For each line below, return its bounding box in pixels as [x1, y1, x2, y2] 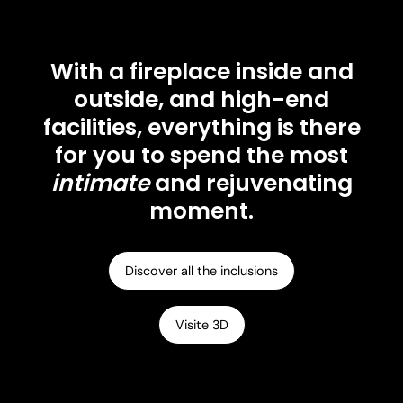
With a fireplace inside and [49, 56, 354, 88]
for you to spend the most [55, 139, 348, 172]
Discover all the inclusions [125, 262, 278, 279]
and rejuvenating [148, 167, 353, 200]
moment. [149, 195, 254, 228]
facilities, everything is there [42, 112, 361, 144]
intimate [50, 167, 149, 200]
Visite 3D [175, 316, 228, 333]
